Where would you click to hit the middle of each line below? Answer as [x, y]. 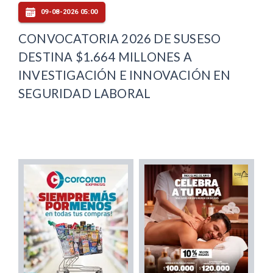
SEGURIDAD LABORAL [85, 93]
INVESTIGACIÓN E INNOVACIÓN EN [125, 75]
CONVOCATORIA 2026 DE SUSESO [120, 38]
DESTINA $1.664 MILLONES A [105, 56]
